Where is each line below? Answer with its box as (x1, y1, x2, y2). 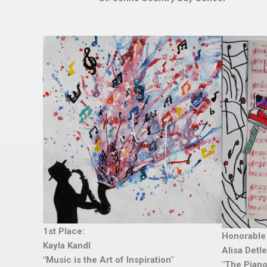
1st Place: (43, 226, 85, 237)
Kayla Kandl (43, 240, 91, 252)
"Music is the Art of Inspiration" (43, 254, 173, 266)
